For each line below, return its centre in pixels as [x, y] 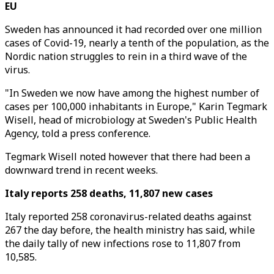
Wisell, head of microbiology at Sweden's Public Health [131, 120]
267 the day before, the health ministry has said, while [130, 230]
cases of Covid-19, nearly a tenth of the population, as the [137, 43]
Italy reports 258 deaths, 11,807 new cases [109, 193]
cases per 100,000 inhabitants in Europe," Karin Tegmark [136, 106]
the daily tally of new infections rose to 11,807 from [123, 243]
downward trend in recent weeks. [81, 170]
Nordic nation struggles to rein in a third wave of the [126, 56]
